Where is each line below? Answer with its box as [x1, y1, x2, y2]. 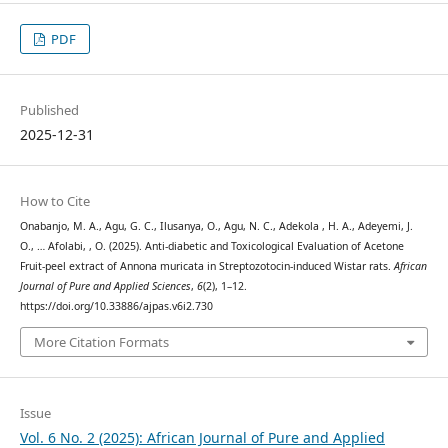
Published [19, 101, 79, 120]
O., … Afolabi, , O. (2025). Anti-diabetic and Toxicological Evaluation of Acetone [19, 239, 404, 254]
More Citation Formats [33, 332, 169, 351]
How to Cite [19, 192, 90, 211]
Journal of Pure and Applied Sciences [19, 279, 191, 294]
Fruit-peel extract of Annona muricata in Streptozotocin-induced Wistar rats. [19, 259, 394, 274]
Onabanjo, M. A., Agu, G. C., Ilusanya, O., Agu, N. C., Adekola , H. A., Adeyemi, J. [19, 219, 413, 234]
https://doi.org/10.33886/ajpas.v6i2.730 [19, 299, 213, 314]
